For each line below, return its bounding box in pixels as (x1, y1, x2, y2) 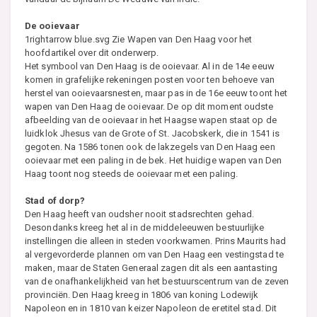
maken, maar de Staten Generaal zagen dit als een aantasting (25, 262, 277, 273)
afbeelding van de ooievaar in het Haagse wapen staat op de (25, 114, 277, 125)
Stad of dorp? (25, 195, 86, 206)
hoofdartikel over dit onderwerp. (25, 47, 159, 58)
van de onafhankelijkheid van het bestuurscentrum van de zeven (25, 275, 289, 287)
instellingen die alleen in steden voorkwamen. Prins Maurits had (25, 235, 287, 246)
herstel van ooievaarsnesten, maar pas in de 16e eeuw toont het (25, 87, 288, 98)
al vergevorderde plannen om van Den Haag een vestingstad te (25, 248, 284, 260)
